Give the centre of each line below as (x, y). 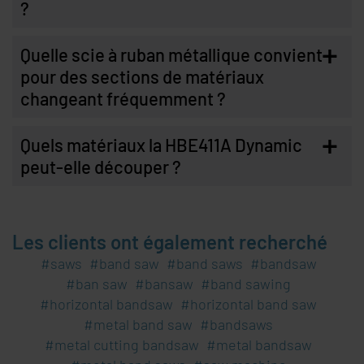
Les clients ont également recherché (170, 242)
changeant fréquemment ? (123, 99)
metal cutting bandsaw (127, 345)
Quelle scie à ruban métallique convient (171, 55)
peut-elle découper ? (101, 167)
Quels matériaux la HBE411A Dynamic (161, 145)
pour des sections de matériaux (142, 77)
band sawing (251, 284)
